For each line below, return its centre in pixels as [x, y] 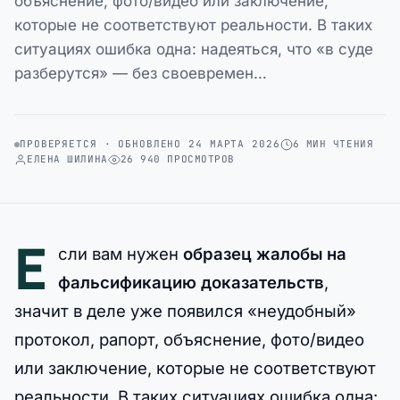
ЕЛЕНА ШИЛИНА [67, 159]
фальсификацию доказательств [191, 282]
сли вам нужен [121, 254]
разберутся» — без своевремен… [141, 73]
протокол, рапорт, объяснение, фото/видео [189, 339]
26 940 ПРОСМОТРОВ [177, 159]
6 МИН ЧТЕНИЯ [333, 144]
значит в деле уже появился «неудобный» [185, 311]
